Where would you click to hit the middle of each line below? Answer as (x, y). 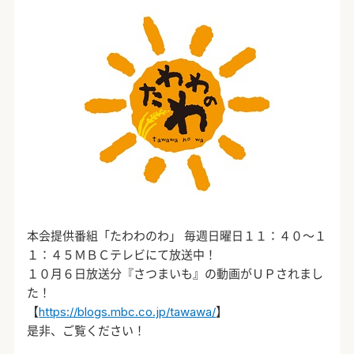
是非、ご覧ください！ (87, 331)
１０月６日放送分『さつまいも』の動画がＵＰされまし (175, 274)
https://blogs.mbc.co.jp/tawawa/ (128, 312)
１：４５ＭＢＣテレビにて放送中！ (122, 255)
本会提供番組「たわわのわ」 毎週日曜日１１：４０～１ (177, 236)
